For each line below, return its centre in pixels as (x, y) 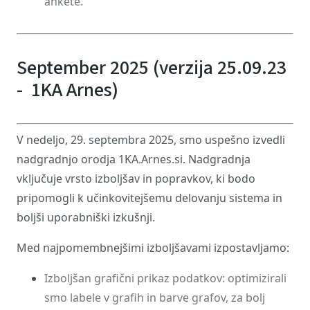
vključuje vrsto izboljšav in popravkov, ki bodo (136, 179)
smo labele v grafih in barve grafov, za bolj (155, 298)
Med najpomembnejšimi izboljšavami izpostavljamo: (153, 248)
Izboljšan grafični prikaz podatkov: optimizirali (165, 278)
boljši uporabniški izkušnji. (86, 217)
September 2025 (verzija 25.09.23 (152, 68)
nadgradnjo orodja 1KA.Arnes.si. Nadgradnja (134, 159)
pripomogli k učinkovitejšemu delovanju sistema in (149, 198)
